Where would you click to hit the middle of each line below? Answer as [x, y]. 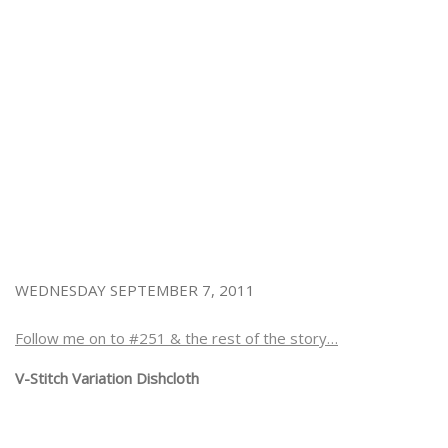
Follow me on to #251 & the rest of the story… [176, 338]
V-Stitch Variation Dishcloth [107, 378]
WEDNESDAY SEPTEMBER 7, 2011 [135, 290]
